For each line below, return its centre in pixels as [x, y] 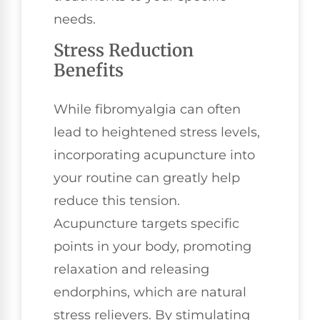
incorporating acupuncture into [154, 155]
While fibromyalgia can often [147, 110]
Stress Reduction [124, 51]
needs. [75, 19]
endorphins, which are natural [150, 292]
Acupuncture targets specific [146, 224]
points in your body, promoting [152, 247]
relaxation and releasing [131, 270]
